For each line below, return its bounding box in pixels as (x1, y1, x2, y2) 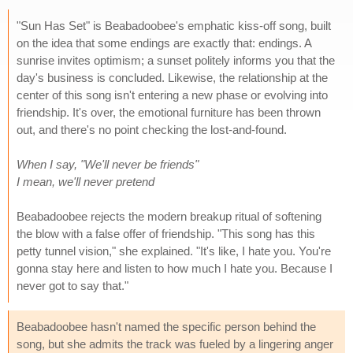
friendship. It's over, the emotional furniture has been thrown (17, 105, 321, 119)
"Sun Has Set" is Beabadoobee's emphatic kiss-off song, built (17, 18, 331, 32)
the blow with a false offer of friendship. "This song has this (17, 226, 315, 240)
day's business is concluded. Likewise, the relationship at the (17, 70, 328, 84)
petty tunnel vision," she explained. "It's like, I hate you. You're (17, 243, 331, 258)
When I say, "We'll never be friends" (17, 157, 199, 171)
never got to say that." (17, 278, 128, 292)
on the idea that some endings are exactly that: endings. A (17, 35, 311, 50)
